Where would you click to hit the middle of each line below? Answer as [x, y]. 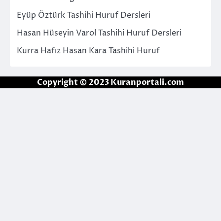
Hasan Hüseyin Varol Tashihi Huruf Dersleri [99, 33]
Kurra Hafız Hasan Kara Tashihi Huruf [88, 51]
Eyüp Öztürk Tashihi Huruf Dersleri [84, 15]
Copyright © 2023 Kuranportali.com [110, 82]
